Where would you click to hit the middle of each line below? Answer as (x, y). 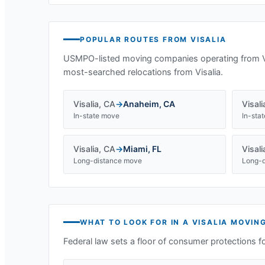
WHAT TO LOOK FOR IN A (136, 222)
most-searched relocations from (129, 72)
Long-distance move (108, 161)
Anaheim (141, 104)
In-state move (96, 116)
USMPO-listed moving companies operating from (163, 59)
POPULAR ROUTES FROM (135, 39)
